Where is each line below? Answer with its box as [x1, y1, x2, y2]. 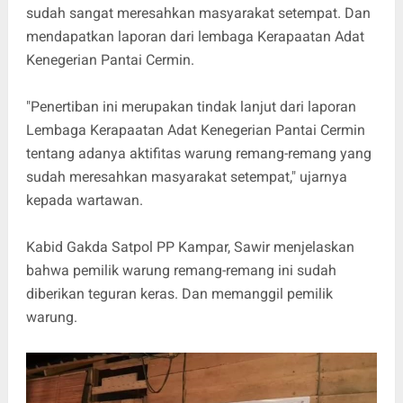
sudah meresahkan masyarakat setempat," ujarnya [25, 168, 347, 186]
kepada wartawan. [25, 192, 143, 210]
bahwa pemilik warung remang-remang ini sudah [25, 262, 336, 280]
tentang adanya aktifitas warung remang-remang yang [25, 145, 372, 163]
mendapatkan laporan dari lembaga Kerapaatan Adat [25, 28, 364, 46]
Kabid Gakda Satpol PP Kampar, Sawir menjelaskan [25, 238, 354, 256]
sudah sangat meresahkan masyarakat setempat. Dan [25, 4, 371, 22]
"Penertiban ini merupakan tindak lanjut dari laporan [25, 98, 356, 116]
